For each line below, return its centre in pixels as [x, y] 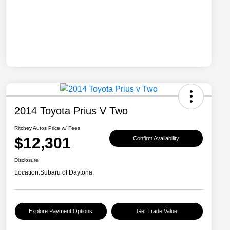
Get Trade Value [157, 211]
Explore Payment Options [61, 211]
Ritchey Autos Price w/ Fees [47, 128]
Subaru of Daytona [66, 173]
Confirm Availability [156, 138]
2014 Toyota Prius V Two [71, 111]
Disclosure [26, 160]
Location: [27, 173]
